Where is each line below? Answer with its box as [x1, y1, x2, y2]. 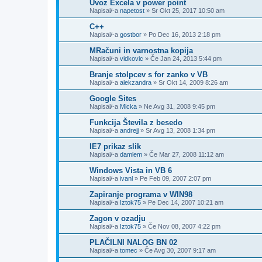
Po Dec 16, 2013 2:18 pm [149, 30, 220, 38]
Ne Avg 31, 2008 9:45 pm [144, 102, 215, 110]
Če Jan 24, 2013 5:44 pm [150, 54, 222, 62]
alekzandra [120, 78, 151, 86]
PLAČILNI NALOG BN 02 [89, 237, 177, 247]
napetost [120, 6, 144, 14]
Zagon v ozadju [89, 213, 146, 223]
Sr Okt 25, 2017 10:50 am [151, 6, 225, 14]
